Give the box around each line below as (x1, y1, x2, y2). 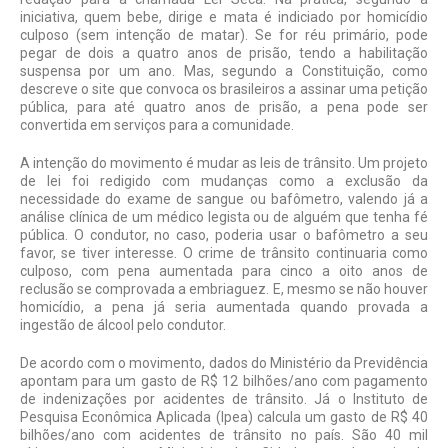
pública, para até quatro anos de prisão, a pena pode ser (20, 98, 428, 115)
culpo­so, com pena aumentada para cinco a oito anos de (20, 262, 428, 279)
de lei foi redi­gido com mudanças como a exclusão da (20, 172, 428, 189)
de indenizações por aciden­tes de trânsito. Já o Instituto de (20, 390, 428, 407)
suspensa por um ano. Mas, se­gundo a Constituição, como (20, 62, 428, 79)
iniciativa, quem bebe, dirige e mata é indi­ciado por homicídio (20, 8, 428, 25)
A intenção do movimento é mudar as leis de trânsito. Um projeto (20, 154, 428, 171)
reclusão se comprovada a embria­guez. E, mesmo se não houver (20, 280, 428, 297)
